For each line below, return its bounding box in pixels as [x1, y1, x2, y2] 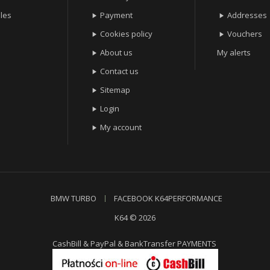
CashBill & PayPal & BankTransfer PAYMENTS [52, 238, 218, 250]
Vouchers [227, 28, 263, 40]
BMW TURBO [50, 193, 96, 204]
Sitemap [100, 84, 131, 96]
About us [100, 47, 133, 58]
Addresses [227, 10, 268, 21]
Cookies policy [100, 28, 153, 40]
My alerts [217, 47, 251, 58]
